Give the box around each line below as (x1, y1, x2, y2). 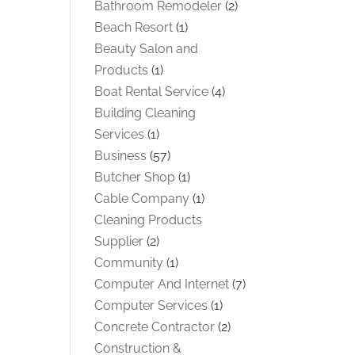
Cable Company (94, 190, 190, 206)
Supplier (94, 233, 144, 249)
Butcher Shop (94, 169, 176, 185)
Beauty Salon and (94, 40, 199, 56)
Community (94, 254, 164, 270)
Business (94, 147, 147, 163)
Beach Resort (94, 19, 174, 35)
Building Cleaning (94, 105, 197, 120)
